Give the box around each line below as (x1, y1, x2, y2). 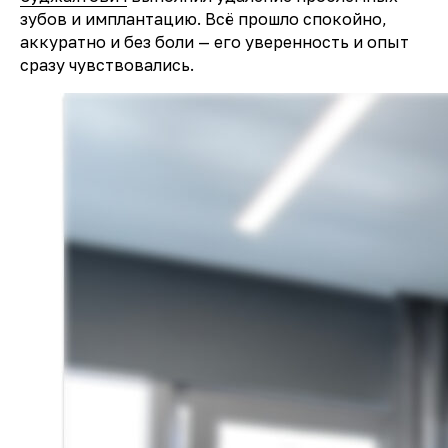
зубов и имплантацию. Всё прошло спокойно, (20, 9, 387, 29)
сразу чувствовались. (20, 55, 194, 75)
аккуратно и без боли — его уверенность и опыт (20, 32, 409, 52)
